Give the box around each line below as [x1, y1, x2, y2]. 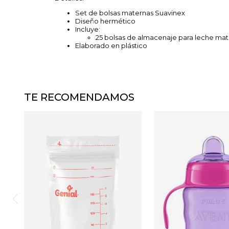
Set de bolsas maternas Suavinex [75, 9, 185, 17]
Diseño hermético [75, 17, 137, 25]
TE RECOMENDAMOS [24, 91, 134, 103]
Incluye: [75, 25, 102, 33]
